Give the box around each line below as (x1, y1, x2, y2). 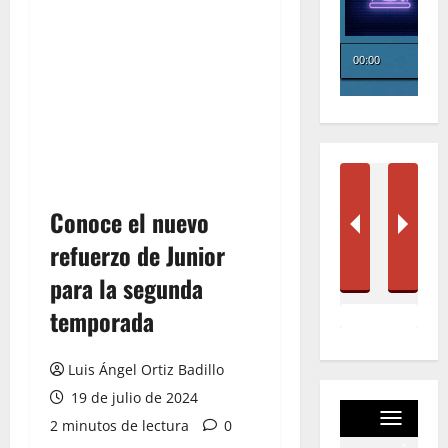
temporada (50, 303, 154, 339)
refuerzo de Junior (50, 237, 225, 273)
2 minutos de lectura (50, 416, 189, 435)
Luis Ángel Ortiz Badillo (68, 360, 224, 379)
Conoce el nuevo (50, 204, 209, 240)
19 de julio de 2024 (67, 388, 198, 407)
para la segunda (50, 270, 203, 306)
